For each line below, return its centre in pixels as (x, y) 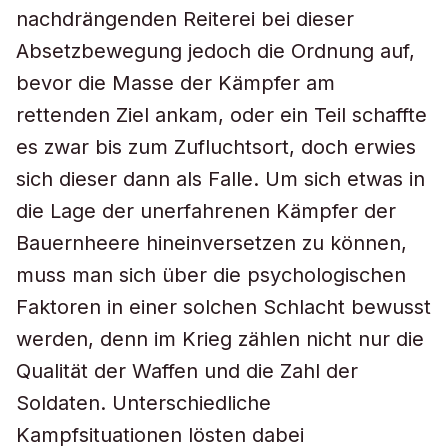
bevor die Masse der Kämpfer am (175, 83)
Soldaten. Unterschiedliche (143, 403)
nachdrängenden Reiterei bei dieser (185, 19)
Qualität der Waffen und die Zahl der (187, 371)
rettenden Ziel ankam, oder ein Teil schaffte (221, 115)
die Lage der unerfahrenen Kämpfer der (206, 211)
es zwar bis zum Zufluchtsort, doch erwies (216, 147)
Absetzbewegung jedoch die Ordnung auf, (215, 51)
